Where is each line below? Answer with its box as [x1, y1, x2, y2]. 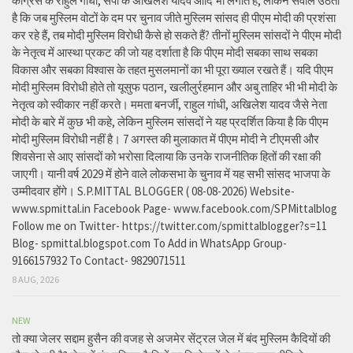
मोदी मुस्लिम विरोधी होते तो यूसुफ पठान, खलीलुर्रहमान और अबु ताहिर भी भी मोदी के [12, 80, 337, 95]
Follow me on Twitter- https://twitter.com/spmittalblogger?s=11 [12, 218, 327, 234]
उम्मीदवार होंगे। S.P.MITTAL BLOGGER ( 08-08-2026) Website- [12, 184, 295, 199]
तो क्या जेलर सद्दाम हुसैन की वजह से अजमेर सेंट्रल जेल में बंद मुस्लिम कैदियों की [12, 331, 330, 347]
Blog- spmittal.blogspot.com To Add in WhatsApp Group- [12, 236, 287, 251]
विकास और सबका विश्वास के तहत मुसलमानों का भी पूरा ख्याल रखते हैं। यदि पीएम [12, 62, 333, 78]
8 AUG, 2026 [12, 273, 59, 286]
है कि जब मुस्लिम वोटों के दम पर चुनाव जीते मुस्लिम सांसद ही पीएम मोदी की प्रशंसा [12, 10, 336, 26]
